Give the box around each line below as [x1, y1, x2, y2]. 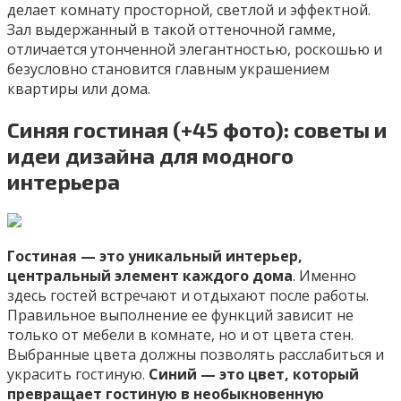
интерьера [7, 167, 120, 194]
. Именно [293, 265, 356, 286]
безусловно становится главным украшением [7, 58, 329, 79]
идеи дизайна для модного [7, 141, 294, 168]
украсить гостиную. [7, 363, 149, 384]
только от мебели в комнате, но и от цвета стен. [7, 324, 354, 345]
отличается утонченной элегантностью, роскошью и [7, 38, 382, 59]
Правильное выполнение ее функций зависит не [7, 304, 354, 325]
